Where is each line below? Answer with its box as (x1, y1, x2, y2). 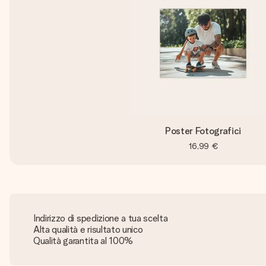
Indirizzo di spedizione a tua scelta (33, 213, 168, 224)
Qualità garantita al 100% (33, 235, 133, 246)
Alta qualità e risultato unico (33, 224, 143, 235)
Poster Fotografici (164, 125, 242, 137)
